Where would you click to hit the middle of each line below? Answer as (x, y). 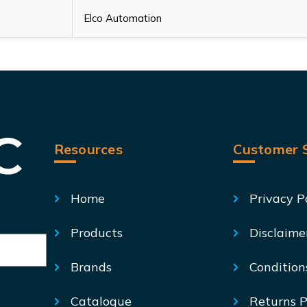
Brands (91, 267)
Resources (88, 149)
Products (96, 232)
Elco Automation (123, 18)
